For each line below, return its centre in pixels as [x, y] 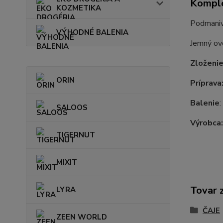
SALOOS [72, 108]
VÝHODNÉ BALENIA [92, 32]
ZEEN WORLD [82, 217]
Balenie [205, 103]
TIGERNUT [76, 135]
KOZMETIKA [79, 8]
